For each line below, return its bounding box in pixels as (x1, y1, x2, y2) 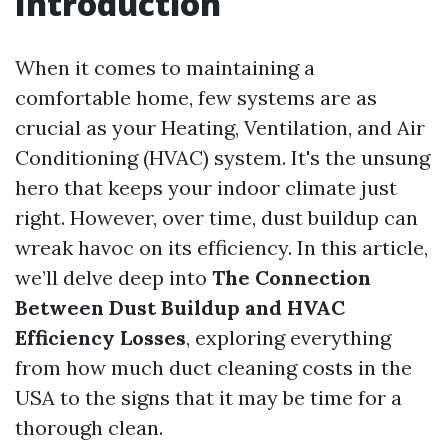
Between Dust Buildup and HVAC (15, 295, 345, 320)
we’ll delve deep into (15, 265, 212, 290)
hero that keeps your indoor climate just (15, 175, 397, 200)
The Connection (212, 265, 371, 290)
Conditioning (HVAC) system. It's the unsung (15, 145, 430, 170)
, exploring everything (186, 325, 391, 350)
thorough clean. (15, 415, 163, 440)
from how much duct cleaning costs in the (15, 355, 412, 380)
